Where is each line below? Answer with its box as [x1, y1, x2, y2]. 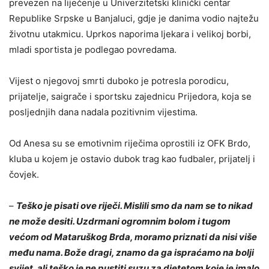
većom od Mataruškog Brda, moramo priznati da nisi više [9, 231, 257, 243]
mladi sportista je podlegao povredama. [9, 43, 177, 55]
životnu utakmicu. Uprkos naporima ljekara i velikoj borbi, [9, 28, 251, 40]
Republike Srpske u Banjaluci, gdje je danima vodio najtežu [9, 12, 259, 24]
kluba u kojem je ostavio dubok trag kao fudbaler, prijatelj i [9, 153, 255, 165]
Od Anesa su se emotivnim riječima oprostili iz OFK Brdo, [9, 137, 250, 149]
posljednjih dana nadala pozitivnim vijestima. [9, 106, 198, 118]
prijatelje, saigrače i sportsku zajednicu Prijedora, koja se [9, 90, 252, 102]
